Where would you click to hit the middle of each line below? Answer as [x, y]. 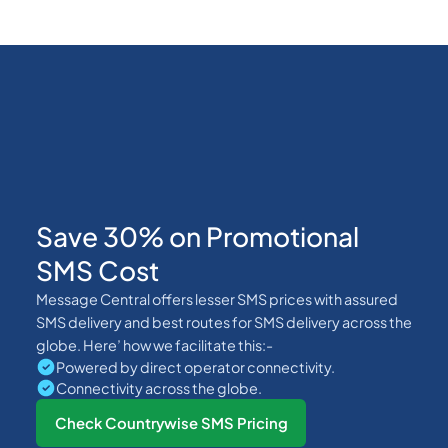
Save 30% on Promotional [197, 236]
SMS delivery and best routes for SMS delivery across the [223, 321]
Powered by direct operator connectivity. [195, 366]
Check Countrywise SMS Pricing [171, 422]
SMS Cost [97, 270]
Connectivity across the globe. [158, 387]
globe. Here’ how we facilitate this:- [154, 344]
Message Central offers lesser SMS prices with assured [216, 298]
